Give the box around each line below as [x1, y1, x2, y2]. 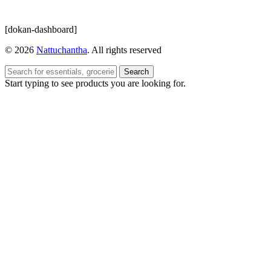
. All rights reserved [87, 45, 162, 55]
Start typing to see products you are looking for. [5, 78, 186, 88]
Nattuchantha [36, 45, 87, 55]
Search [124, 67, 149, 76]
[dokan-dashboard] [5, 24, 77, 34]
